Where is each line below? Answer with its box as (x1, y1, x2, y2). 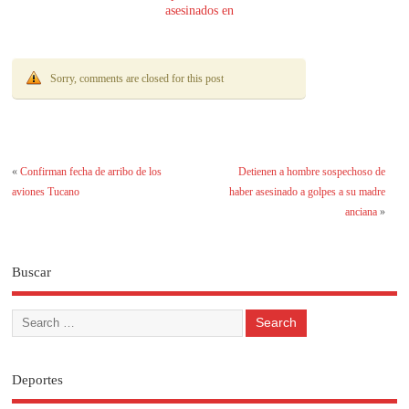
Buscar (12, 265, 52, 280)
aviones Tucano (12, 184, 80, 198)
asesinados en (165, 4, 235, 18)
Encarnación (167, 20, 232, 35)
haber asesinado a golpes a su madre (228, 184, 385, 198)
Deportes (12, 372, 64, 388)
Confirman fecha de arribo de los (20, 164, 163, 178)
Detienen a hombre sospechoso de (237, 164, 385, 178)
